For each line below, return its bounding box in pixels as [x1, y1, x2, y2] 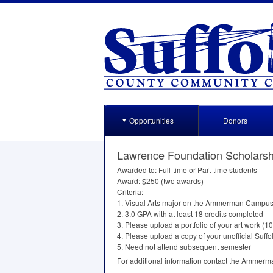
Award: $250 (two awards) [117, 175, 204, 186]
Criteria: [117, 186, 143, 197]
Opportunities [129, 115, 174, 126]
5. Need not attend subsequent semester [117, 241, 251, 252]
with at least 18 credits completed [152, 208, 263, 219]
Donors [223, 115, 247, 126]
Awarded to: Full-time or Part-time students [117, 165, 257, 175]
